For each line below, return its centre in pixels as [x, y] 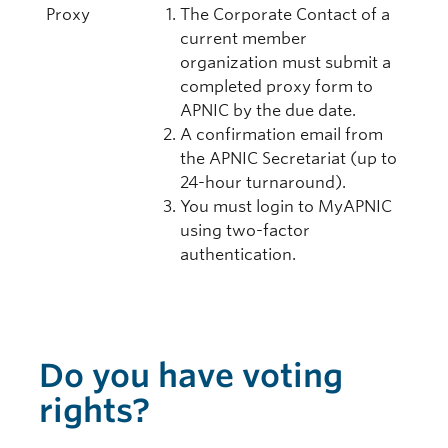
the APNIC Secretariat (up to [289, 158]
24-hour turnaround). [263, 182]
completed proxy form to [277, 86]
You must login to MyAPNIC [286, 206]
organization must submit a [286, 62]
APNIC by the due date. [268, 110]
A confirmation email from [282, 134]
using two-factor [245, 230]
